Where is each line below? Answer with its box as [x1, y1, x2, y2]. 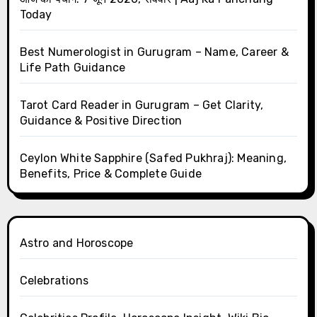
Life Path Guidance [19, 60, 126, 74]
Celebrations [19, 273, 88, 287]
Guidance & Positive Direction [19, 113, 183, 127]
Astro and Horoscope [19, 236, 134, 250]
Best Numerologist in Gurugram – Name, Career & [19, 45, 289, 59]
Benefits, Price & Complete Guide [19, 166, 202, 180]
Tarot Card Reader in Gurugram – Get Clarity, [19, 98, 264, 112]
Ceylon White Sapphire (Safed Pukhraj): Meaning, [19, 151, 287, 165]
